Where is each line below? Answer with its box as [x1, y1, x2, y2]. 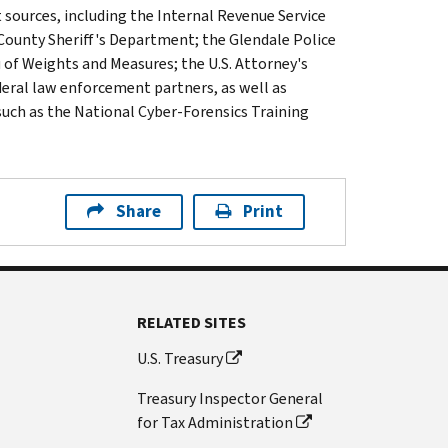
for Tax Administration [137, 411, 294, 433]
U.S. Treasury [137, 347, 224, 369]
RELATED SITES [137, 311, 247, 333]
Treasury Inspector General [137, 387, 324, 409]
